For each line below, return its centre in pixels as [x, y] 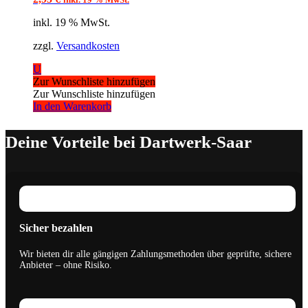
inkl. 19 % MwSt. [71, 23]
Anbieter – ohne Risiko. [66, 265]
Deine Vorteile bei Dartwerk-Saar [129, 142]
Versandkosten [88, 46]
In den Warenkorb [72, 107]
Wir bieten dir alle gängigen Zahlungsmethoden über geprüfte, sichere [155, 254]
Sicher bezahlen [56, 228]
